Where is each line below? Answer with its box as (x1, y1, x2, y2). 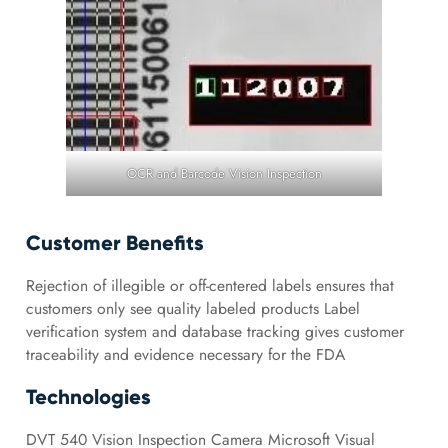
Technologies (25, 384, 151, 410)
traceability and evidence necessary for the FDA (25, 342, 345, 366)
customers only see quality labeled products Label (25, 296, 360, 320)
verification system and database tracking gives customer (25, 319, 404, 343)
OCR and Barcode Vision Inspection (126, 164, 322, 184)
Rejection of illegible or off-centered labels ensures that (25, 273, 394, 297)
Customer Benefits (25, 229, 204, 256)
